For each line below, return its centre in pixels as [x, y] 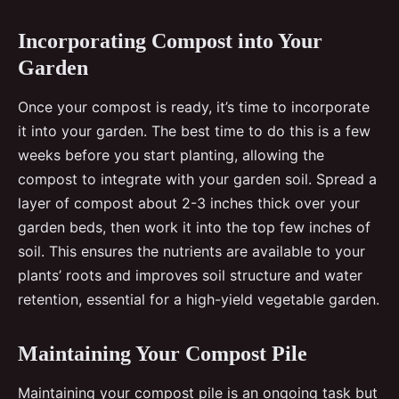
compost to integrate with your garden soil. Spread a [197, 179]
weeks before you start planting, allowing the [171, 155]
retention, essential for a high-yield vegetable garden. [199, 299]
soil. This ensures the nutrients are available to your [191, 251]
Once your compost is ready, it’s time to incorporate [194, 106]
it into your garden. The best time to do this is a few [194, 130]
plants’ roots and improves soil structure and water [190, 275]
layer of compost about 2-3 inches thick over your [189, 203]
